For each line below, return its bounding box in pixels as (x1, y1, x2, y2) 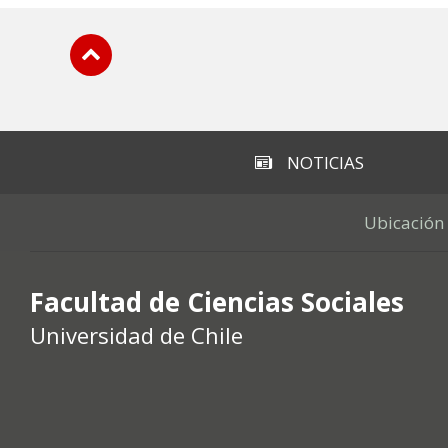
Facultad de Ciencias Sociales (30, 284, 404, 320)
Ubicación (363, 211, 444, 234)
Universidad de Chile (30, 320, 243, 350)
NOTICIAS (286, 151, 364, 174)
